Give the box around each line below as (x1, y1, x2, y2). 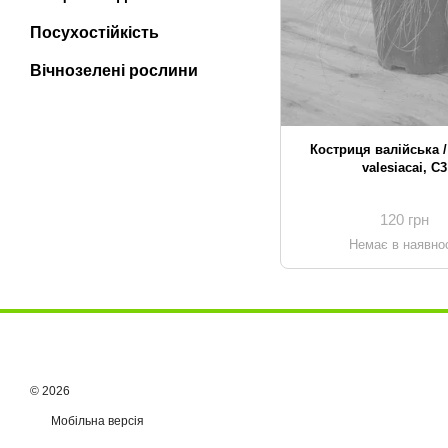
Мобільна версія (48, 414, 144, 428)
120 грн (380, 210, 430, 228)
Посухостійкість (30, 24, 159, 41)
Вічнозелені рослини (30, 62, 198, 79)
